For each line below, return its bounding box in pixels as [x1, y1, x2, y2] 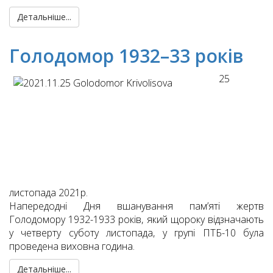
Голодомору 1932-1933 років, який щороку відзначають [9, 213, 264, 227]
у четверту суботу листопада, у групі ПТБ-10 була [9, 226, 264, 240]
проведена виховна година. [9, 239, 135, 253]
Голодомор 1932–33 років [9, 43, 243, 69]
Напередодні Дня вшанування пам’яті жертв [9, 199, 264, 213]
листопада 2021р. [9, 186, 88, 200]
